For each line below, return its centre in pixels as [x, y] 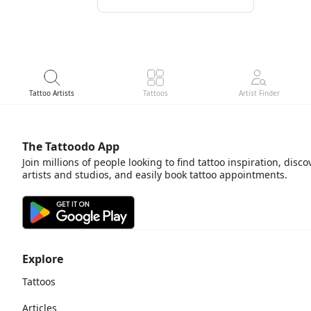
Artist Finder [259, 93]
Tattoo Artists [52, 93]
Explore [43, 259]
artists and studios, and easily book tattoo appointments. [155, 175]
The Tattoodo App [71, 146]
